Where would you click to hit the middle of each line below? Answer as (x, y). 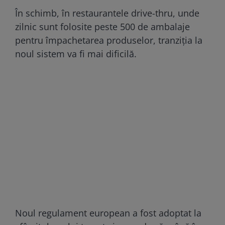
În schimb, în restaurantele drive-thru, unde (107, 13)
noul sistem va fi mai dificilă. (76, 53)
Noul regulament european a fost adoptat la (108, 213)
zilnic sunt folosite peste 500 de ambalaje (102, 26)
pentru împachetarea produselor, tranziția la (109, 40)
